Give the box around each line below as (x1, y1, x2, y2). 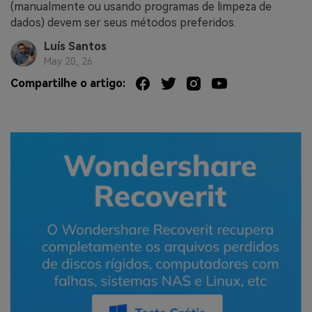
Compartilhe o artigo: (10, 77, 125, 91)
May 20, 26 (43, 56, 93, 68)
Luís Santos (43, 40, 107, 54)
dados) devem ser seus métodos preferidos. (10, 16, 236, 30)
